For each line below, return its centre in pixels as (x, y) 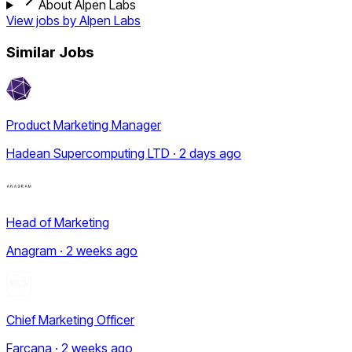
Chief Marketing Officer (70, 319)
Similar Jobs (50, 52)
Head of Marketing (58, 222)
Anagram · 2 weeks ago (72, 250)
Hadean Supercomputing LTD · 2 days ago (124, 153)
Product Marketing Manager (84, 125)
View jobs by (43, 21)
